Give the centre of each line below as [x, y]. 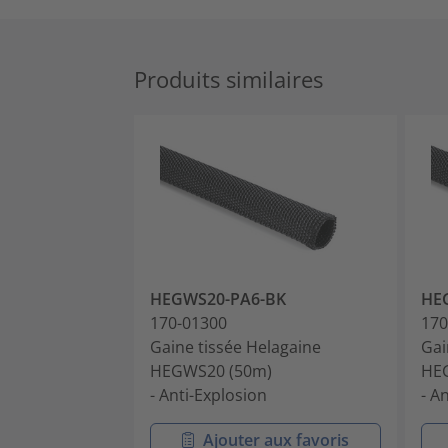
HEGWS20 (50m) [211, 370]
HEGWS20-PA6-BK [218, 298]
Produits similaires [228, 79]
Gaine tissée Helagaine [235, 346]
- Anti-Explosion [208, 394]
